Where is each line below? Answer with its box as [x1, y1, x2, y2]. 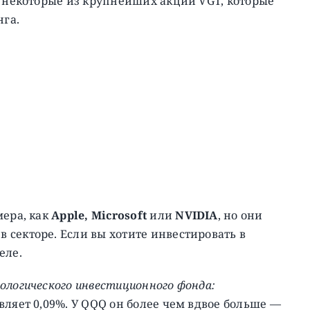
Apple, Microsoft [51, 207, 150, 223]
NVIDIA [172, 207, 218, 223]
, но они [217, 207, 263, 223]
